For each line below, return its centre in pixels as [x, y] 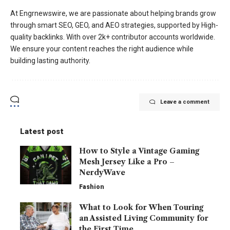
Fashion [92, 187]
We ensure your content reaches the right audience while [102, 49]
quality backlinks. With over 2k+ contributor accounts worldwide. [113, 37]
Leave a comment [185, 102]
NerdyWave [102, 173]
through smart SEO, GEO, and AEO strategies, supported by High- [114, 25]
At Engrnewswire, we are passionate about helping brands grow [113, 14]
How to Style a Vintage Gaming [139, 151]
